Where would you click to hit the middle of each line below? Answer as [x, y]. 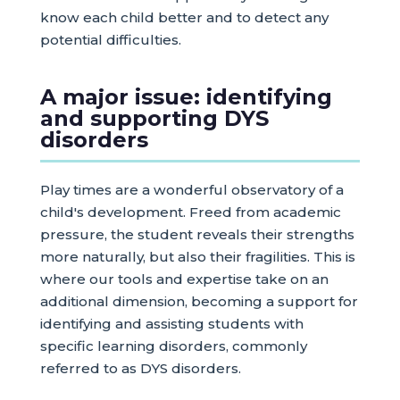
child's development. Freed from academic [190, 212]
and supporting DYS [154, 119]
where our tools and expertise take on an [184, 279]
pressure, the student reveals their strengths [197, 235]
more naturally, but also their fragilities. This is [197, 257]
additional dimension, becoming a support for [199, 302]
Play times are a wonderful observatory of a [192, 190]
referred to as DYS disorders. [140, 369]
